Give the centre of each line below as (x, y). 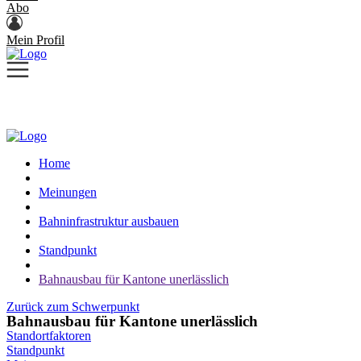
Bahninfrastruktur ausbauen (109, 221)
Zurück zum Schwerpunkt (73, 307)
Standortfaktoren (49, 336)
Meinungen (68, 192)
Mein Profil (35, 40)
